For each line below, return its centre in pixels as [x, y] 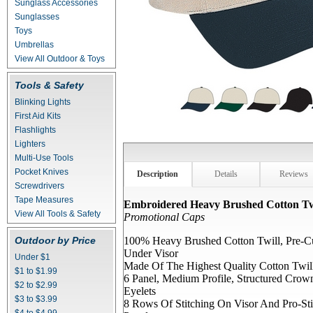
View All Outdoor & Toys [60, 59]
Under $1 [32, 257]
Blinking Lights [43, 102]
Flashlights [35, 130]
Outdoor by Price [55, 240]
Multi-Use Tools [44, 158]
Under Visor [151, 253]
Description [158, 174]
